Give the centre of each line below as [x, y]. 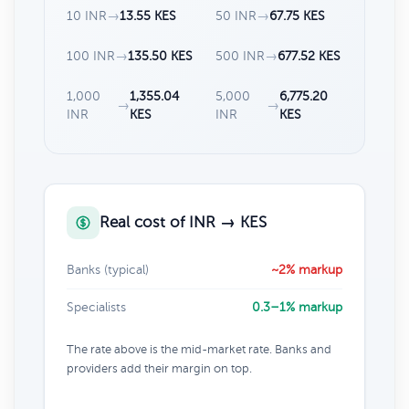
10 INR [87, 16]
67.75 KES [297, 16]
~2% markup [307, 269]
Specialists [96, 307]
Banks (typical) [108, 269]
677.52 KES [309, 56]
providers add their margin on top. [159, 368]
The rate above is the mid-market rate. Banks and [199, 349]
